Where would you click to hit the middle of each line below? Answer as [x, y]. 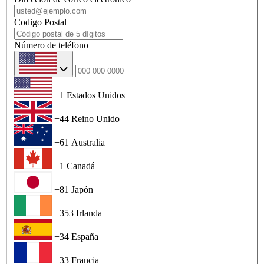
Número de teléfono [51, 45]
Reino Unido [95, 119]
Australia [88, 143]
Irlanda [89, 213]
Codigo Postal [40, 22]
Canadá [81, 166]
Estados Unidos [96, 95]
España [85, 237]
